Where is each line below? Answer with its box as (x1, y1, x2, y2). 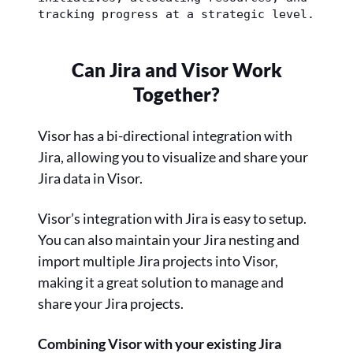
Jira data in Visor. (38, 169, 143, 188)
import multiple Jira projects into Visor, (38, 252, 278, 270)
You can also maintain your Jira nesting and (38, 231, 299, 249)
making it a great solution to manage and (38, 273, 284, 292)
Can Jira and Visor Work (71, 58, 282, 82)
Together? (133, 83, 220, 106)
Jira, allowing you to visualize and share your (38, 148, 308, 166)
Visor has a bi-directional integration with (38, 127, 292, 145)
